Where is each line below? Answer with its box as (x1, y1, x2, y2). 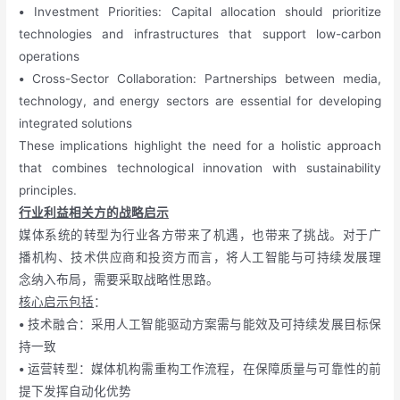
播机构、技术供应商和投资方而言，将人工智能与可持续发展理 (19, 250, 381, 265)
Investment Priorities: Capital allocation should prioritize (24, 4, 381, 20)
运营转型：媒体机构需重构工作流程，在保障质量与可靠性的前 (24, 362, 381, 377)
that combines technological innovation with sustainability (19, 161, 381, 176)
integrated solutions (19, 116, 133, 131)
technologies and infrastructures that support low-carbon (19, 27, 381, 42)
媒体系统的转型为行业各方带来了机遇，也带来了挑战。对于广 (19, 228, 381, 243)
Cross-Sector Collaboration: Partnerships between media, (24, 71, 381, 87)
